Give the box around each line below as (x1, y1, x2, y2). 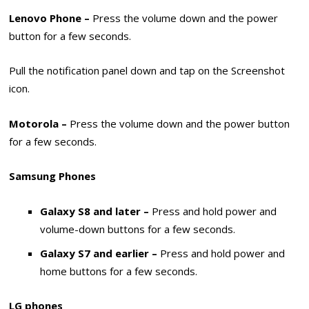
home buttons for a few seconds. (40, 263, 198, 278)
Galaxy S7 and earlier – (40, 246, 161, 260)
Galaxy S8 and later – (40, 203, 152, 218)
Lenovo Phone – (9, 11, 93, 26)
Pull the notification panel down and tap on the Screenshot (9, 63, 286, 78)
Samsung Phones (9, 169, 97, 183)
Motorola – (9, 116, 70, 130)
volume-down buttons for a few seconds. (40, 221, 236, 236)
